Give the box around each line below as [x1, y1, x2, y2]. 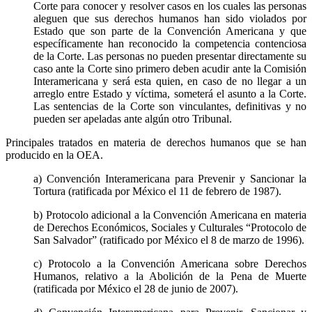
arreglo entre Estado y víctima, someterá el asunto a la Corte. [33, 87, 306, 100]
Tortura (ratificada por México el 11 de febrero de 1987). [33, 185, 281, 197]
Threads [140, 135, 176, 148]
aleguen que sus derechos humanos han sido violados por [33, 12, 306, 24]
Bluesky [140, 61, 176, 74]
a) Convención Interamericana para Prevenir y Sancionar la [33, 172, 306, 185]
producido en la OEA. [6, 148, 103, 161]
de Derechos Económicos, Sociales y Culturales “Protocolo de [33, 221, 306, 233]
